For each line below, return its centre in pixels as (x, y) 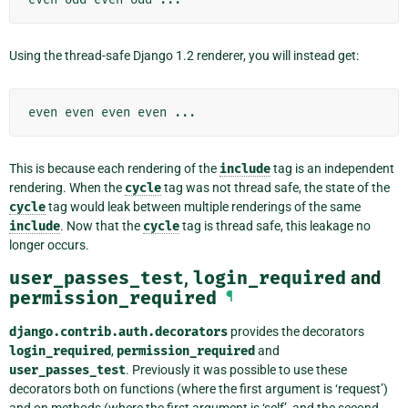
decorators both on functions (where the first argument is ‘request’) (199, 388)
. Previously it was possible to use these (236, 369)
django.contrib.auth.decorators (118, 331)
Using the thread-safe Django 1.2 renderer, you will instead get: (184, 55)
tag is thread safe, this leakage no (275, 225)
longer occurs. (49, 245)
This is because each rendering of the (114, 168)
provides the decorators (296, 331)
